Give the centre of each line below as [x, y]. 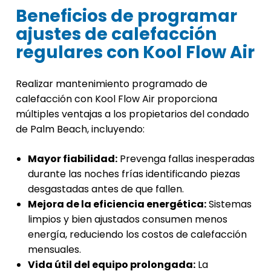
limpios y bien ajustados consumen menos [128, 220]
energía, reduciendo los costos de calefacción [137, 235]
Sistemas [229, 204]
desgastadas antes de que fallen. [106, 189]
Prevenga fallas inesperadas [186, 159]
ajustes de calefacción [116, 34]
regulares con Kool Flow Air [135, 53]
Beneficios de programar [126, 16]
